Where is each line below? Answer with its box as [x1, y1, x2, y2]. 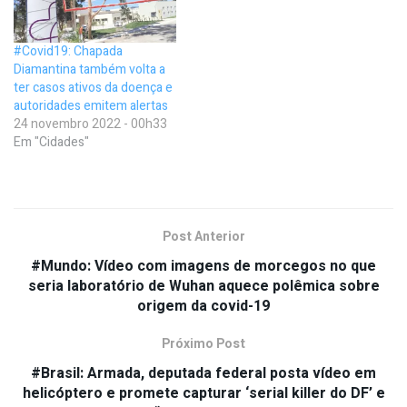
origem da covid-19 [137, 294, 270, 317]
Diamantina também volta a [14, 59, 165, 79]
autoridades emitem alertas [14, 95, 168, 115]
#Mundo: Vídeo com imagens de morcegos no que [31, 254, 376, 277]
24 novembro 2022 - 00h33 [14, 114, 167, 134]
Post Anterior [162, 226, 245, 246]
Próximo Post [162, 333, 245, 353]
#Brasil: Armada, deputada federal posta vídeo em [31, 362, 376, 384]
